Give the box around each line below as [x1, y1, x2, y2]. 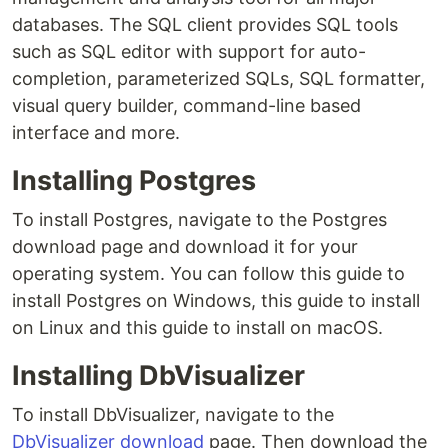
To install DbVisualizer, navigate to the [12, 404, 334, 426]
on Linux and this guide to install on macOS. [12, 317, 383, 339]
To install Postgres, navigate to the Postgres [12, 209, 387, 231]
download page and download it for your [12, 236, 358, 258]
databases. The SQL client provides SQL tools [12, 14, 398, 36]
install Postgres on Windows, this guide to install [12, 290, 420, 312]
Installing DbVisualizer [12, 359, 305, 393]
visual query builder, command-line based [12, 95, 361, 117]
